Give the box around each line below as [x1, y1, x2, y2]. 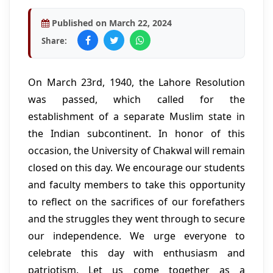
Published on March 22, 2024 [49, 17, 172, 29]
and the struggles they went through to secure [28, 212, 245, 226]
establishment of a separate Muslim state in [28, 110, 245, 124]
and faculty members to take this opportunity [28, 178, 245, 192]
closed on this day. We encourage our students [28, 161, 245, 175]
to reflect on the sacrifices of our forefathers [28, 195, 245, 209]
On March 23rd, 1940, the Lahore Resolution [28, 76, 245, 90]
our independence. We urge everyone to [28, 229, 245, 243]
